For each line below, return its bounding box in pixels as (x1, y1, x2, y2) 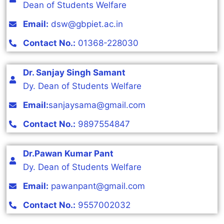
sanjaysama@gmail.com (48, 100, 145, 110)
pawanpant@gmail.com (48, 181, 145, 191)
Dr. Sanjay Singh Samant (22, 67, 125, 78)
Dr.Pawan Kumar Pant (22, 148, 113, 159)
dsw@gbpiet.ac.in (48, 19, 123, 29)
